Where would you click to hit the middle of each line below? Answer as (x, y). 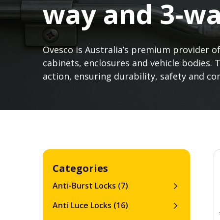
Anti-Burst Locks (85, 186)
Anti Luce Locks (83, 205)
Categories (80, 168)
